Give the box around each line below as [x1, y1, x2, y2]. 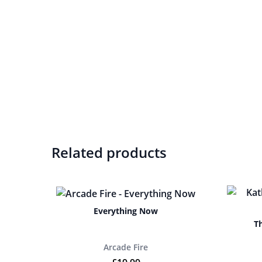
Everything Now [94, 205, 158, 216]
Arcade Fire [104, 242, 148, 253]
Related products [51, 143, 167, 162]
